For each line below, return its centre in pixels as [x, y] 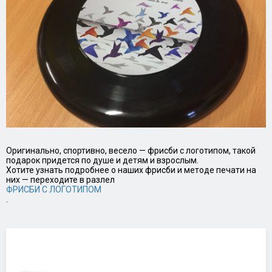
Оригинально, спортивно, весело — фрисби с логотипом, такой [131, 151]
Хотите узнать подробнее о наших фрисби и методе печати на [131, 170]
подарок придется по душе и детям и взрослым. [102, 161]
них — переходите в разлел [60, 180]
